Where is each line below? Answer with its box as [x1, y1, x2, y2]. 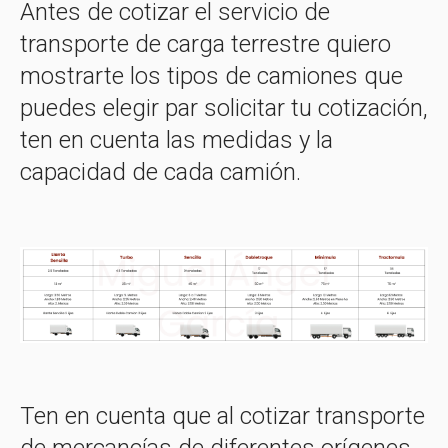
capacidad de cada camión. [20, 158, 301, 186]
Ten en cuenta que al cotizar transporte [20, 401, 425, 430]
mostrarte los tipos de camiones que [20, 62, 403, 90]
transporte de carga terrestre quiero [20, 30, 391, 58]
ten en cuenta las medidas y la [20, 126, 333, 154]
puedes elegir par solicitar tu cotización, [20, 94, 428, 122]
